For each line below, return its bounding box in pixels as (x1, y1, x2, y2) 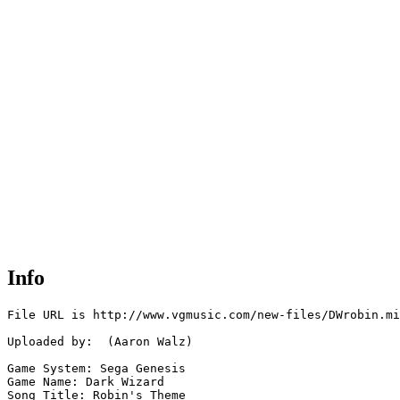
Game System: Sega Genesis (7, 362, 186, 376)
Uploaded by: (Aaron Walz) (7, 335, 193, 349)
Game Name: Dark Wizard (7, 375, 164, 389)
